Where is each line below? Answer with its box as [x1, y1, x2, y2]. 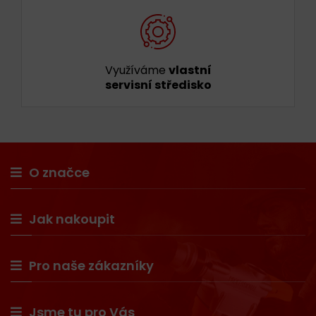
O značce [29, 164, 90, 181]
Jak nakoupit [29, 210, 115, 228]
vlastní [168, 62, 212, 78]
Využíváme [104, 62, 169, 78]
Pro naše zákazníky [29, 257, 154, 274]
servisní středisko [104, 77, 212, 93]
